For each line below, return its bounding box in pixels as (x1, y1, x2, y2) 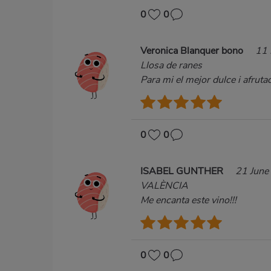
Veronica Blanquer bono (140, 44, 246, 58)
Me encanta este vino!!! (140, 194, 237, 207)
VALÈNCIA (140, 179, 188, 193)
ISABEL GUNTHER (140, 165, 226, 178)
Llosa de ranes (140, 59, 202, 73)
